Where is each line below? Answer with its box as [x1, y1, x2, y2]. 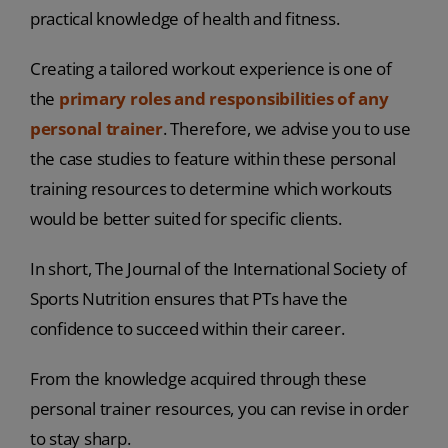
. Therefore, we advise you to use [162, 117, 411, 141]
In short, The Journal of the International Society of [29, 257, 407, 281]
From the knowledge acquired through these [29, 367, 367, 391]
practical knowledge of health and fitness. [29, 7, 340, 31]
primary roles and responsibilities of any [58, 87, 389, 111]
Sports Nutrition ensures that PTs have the [29, 287, 348, 311]
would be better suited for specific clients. [29, 207, 342, 231]
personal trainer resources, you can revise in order [29, 397, 409, 421]
